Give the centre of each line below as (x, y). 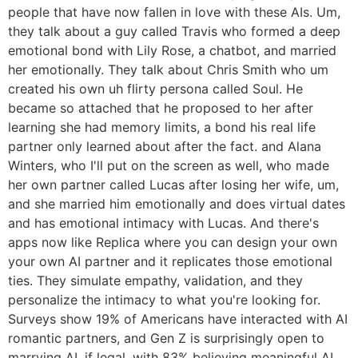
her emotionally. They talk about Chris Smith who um (168, 70)
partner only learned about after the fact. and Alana (165, 147)
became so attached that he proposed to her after (161, 108)
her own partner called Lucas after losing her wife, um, (173, 185)
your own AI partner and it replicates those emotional (170, 262)
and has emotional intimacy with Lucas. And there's (163, 223)
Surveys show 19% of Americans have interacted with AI (178, 319)
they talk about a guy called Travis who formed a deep (174, 32)
